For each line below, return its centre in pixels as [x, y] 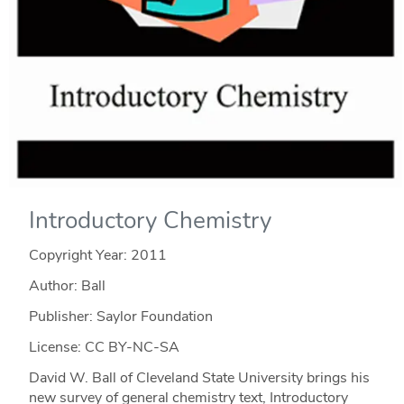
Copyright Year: [79, 255]
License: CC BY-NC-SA [104, 347]
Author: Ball [67, 285]
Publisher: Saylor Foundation [120, 316]
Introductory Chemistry [150, 220]
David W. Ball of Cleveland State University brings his [199, 377]
